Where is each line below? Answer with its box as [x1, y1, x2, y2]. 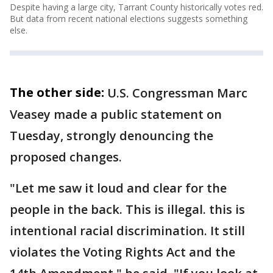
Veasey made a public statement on [10, 105, 222, 122]
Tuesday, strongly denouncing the [10, 127, 213, 144]
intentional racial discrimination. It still [10, 222, 245, 239]
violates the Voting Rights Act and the [10, 243, 235, 260]
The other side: [10, 83, 104, 101]
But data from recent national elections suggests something [10, 12, 247, 24]
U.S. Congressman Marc [107, 84, 247, 101]
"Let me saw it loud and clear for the [10, 179, 227, 196]
